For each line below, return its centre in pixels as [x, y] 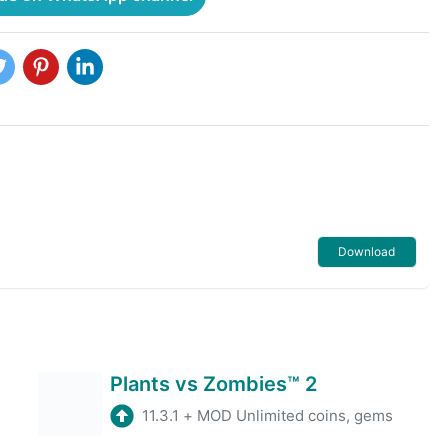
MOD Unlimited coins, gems [295, 415]
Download [367, 251]
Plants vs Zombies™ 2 [214, 383]
